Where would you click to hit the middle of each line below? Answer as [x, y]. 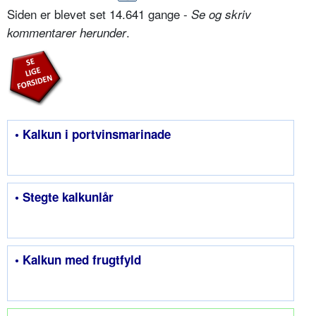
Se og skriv [221, 14]
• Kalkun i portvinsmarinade [93, 134]
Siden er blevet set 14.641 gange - [99, 14]
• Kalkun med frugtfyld [78, 260]
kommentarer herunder [67, 33]
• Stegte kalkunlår [64, 197]
